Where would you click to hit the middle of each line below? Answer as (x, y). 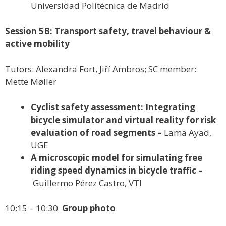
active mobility (37, 43)
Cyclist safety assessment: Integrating (113, 107)
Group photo (89, 208)
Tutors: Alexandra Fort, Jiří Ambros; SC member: (101, 69)
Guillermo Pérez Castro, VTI (87, 183)
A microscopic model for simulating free (117, 157)
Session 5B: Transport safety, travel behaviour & (108, 31)
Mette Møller (31, 82)
